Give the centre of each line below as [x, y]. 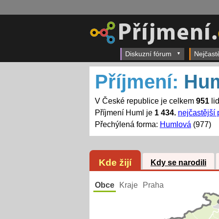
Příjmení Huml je [124, 113]
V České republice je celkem [145, 101]
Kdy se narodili [178, 163]
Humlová [175, 125]
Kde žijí [115, 162]
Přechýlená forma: [127, 125]
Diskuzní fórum [148, 54]
